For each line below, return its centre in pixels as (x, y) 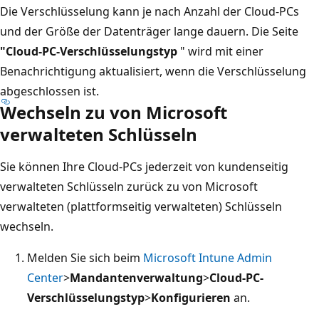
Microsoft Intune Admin (208, 257)
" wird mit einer (220, 51)
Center (45, 277)
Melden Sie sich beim (85, 257)
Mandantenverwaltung (136, 277)
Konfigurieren (191, 297)
